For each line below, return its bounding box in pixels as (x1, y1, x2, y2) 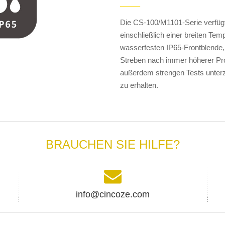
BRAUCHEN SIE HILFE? (45, 137, 180, 151)
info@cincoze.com (75, 189, 150, 199)
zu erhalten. (120, 80, 158, 89)
